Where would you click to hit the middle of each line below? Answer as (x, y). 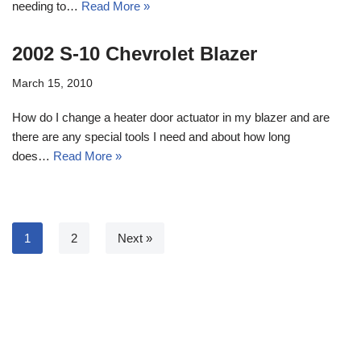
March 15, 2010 (52, 83)
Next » (135, 238)
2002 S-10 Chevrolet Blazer (135, 53)
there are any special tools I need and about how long (151, 136)
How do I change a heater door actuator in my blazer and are (171, 117)
